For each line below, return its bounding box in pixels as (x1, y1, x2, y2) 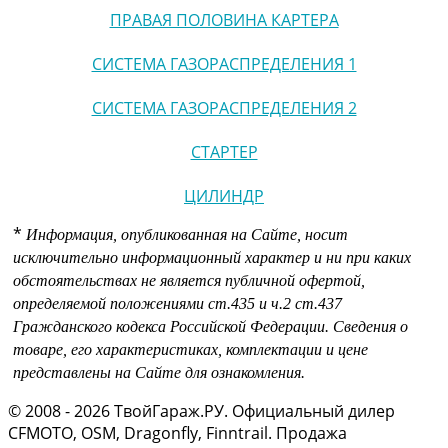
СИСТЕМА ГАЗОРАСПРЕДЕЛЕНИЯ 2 (91, 96, 357, 119)
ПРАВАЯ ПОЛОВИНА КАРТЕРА (109, 8, 339, 31)
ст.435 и (208, 294, 271, 312)
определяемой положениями (13, 294, 208, 312)
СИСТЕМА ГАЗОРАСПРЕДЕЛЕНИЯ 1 (91, 52, 357, 75)
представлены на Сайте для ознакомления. (13, 363, 305, 381)
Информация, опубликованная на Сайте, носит (26, 225, 348, 243)
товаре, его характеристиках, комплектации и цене (13, 340, 368, 358)
